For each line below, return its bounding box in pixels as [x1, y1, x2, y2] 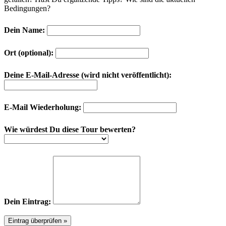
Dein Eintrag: [4, 197, 51, 206]
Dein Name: [4, 25, 45, 34]
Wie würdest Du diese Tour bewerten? [4, 125, 136, 134]
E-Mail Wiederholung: [4, 102, 81, 111]
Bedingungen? [4, 4, 50, 13]
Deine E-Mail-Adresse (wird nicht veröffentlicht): [4, 70, 172, 79]
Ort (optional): [4, 48, 53, 57]
